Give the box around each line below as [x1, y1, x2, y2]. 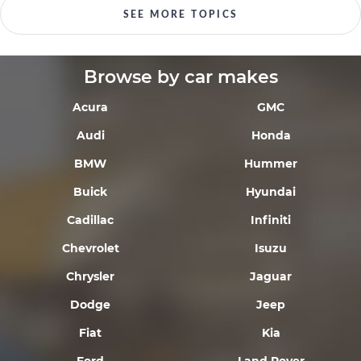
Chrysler [66, 269, 114, 284]
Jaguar [250, 269, 292, 284]
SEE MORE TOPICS [122, 10, 239, 19]
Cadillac [67, 213, 114, 227]
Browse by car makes [83, 66, 278, 88]
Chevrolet [61, 241, 119, 255]
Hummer [244, 156, 297, 171]
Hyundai [246, 185, 296, 199]
